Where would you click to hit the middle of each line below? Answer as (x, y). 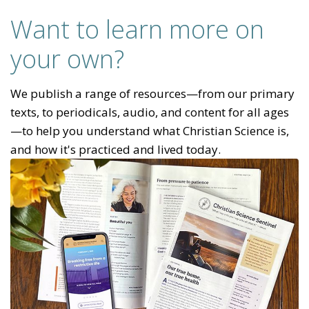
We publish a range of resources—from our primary (152, 93)
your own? (67, 59)
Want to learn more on (137, 29)
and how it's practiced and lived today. (116, 149)
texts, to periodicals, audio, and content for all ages (150, 112)
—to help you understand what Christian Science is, (150, 130)
